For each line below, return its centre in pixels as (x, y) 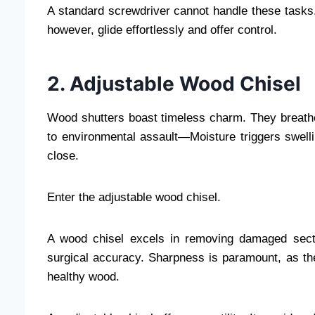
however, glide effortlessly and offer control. (162, 30)
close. (63, 155)
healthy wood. (83, 276)
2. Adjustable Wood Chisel (174, 83)
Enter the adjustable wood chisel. (134, 197)
